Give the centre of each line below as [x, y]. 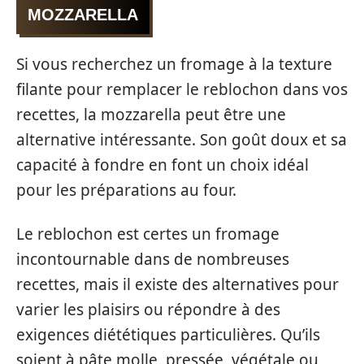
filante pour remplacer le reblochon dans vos [182, 89]
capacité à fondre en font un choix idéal [162, 165]
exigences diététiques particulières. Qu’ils [168, 334]
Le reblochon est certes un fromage [148, 234]
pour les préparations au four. [126, 190]
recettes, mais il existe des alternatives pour [178, 284]
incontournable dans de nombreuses [153, 259]
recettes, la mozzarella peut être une [151, 115]
